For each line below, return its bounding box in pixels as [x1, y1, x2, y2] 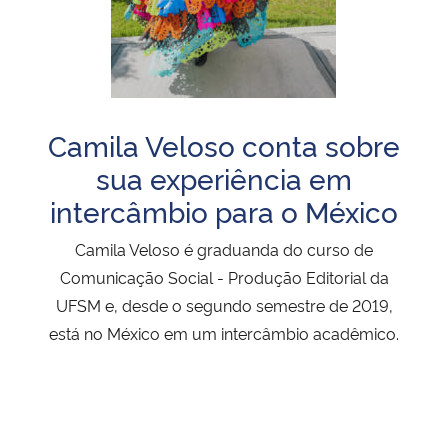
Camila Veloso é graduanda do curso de [75, 238, 373, 261]
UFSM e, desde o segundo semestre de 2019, [55, 294, 393, 317]
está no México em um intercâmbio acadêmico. [49, 322, 399, 345]
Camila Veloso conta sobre [48, 125, 400, 165]
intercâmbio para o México [50, 191, 398, 231]
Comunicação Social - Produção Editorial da [59, 266, 389, 289]
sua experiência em [96, 158, 352, 198]
